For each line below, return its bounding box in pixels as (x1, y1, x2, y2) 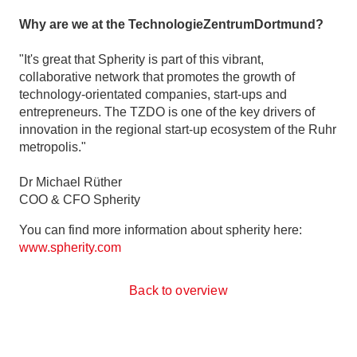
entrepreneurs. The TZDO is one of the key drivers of (19, 104, 315, 119)
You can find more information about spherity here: (19, 222, 302, 237)
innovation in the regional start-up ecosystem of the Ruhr (19, 122, 336, 136)
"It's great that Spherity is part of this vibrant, (19, 52, 264, 66)
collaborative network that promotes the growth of (19, 69, 295, 84)
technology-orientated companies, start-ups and (19, 87, 287, 101)
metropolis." (19, 139, 86, 154)
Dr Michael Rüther (19, 175, 122, 189)
